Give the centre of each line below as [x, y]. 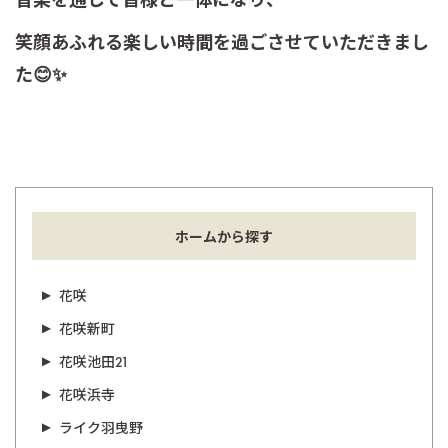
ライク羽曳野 [101, 428]
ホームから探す [224, 237]
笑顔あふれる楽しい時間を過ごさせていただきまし [222, 43]
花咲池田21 [94, 362]
